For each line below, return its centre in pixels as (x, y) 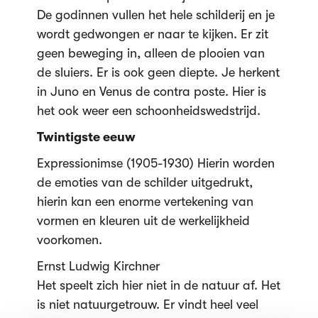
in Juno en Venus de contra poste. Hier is (151, 92)
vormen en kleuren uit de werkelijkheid (143, 221)
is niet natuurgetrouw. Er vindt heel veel (147, 305)
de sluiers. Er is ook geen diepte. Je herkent (158, 72)
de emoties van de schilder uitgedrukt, (144, 182)
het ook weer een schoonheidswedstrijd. (148, 111)
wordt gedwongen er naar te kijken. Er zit (152, 34)
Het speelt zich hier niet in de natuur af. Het (158, 285)
